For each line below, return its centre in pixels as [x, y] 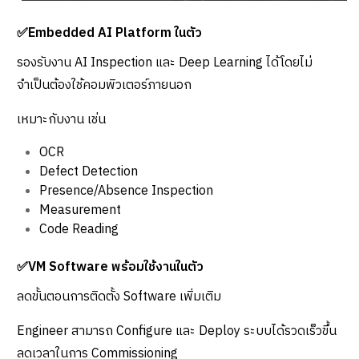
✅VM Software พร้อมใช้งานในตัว [110, 267]
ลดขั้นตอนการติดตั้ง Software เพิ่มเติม [119, 296]
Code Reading [79, 229]
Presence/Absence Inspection [126, 191]
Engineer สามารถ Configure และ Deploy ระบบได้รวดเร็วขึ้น [177, 331]
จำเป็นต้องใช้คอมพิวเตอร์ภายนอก [104, 85]
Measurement [80, 210]
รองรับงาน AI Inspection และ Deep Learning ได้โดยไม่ [165, 63]
